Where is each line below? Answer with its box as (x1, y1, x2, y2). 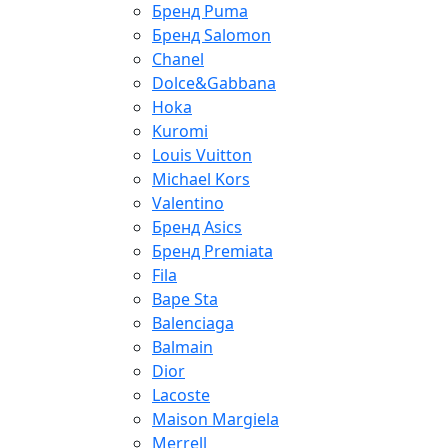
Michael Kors (152, 168, 250, 191)
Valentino (152, 192, 224, 215)
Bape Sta (152, 288, 218, 311)
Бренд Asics (152, 216, 242, 239)
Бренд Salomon (152, 24, 271, 47)
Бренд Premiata (152, 240, 273, 263)
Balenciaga (152, 312, 234, 335)
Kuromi (152, 120, 208, 143)
